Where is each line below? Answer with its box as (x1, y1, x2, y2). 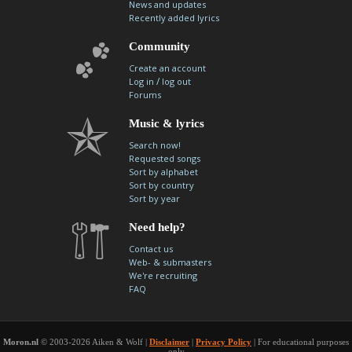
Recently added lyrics (129, 12, 220, 24)
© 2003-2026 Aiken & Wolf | (38, 337, 149, 346)
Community (129, 40, 191, 53)
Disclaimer (149, 337, 189, 346)
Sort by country (129, 179, 195, 191)
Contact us (129, 243, 174, 255)
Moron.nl (3, 337, 38, 346)
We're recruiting (129, 269, 198, 281)
